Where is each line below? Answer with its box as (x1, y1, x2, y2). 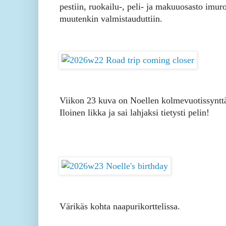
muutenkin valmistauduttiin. (60, 14, 165, 24)
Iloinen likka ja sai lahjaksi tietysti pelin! (60, 107, 212, 118)
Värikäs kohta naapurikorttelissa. (60, 201, 180, 212)
